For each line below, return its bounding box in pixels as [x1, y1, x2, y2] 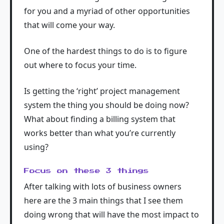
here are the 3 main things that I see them [24, 194, 183, 206]
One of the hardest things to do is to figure [24, 45, 187, 56]
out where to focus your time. [24, 59, 136, 70]
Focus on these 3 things [24, 167, 149, 173]
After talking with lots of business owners [24, 180, 181, 192]
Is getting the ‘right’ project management [24, 85, 180, 96]
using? [24, 141, 48, 152]
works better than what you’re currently [24, 127, 175, 138]
